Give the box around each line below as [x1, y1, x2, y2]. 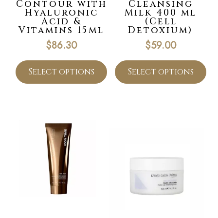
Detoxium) [128, 24, 194, 36]
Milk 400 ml [125, 6, 197, 19]
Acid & [41, 15, 82, 28]
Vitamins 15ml [18, 24, 105, 36]
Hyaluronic [24, 6, 98, 19]
